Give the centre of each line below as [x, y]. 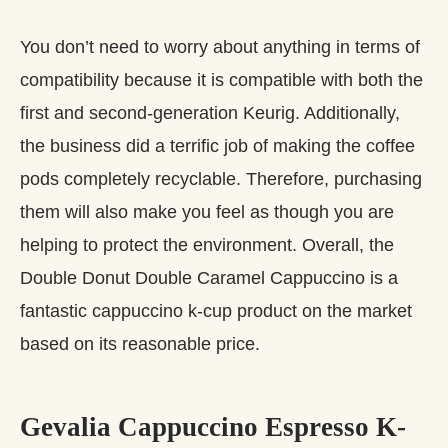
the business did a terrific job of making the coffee [217, 145]
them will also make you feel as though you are [207, 211]
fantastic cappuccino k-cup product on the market [216, 310]
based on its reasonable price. [140, 343]
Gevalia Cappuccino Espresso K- [213, 427]
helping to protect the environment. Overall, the [207, 244]
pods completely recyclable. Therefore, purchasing [221, 178]
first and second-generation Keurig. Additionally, [210, 112]
